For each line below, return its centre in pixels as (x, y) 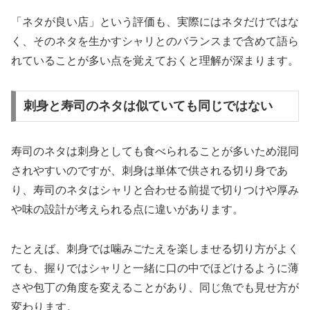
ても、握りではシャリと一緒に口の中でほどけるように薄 (155, 268)
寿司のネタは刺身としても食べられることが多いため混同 (155, 152)
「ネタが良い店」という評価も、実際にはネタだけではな (155, 21)
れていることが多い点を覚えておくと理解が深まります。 (155, 60)
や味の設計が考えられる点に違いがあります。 (127, 210)
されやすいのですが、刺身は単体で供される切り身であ (149, 171)
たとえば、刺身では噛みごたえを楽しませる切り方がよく (155, 249)
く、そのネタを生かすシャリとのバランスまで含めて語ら (155, 41)
